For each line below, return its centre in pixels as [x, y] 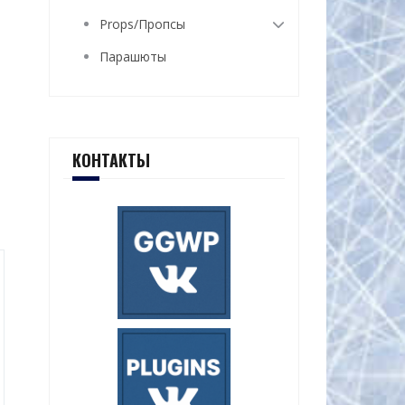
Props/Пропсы [142, 24]
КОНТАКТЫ [111, 160]
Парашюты [132, 57]
